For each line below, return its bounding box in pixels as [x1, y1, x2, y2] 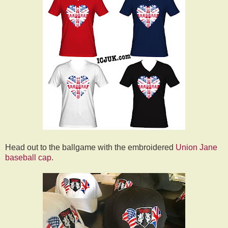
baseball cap [5, 153, 51, 162]
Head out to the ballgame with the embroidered [5, 142, 174, 152]
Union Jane [174, 142, 217, 152]
